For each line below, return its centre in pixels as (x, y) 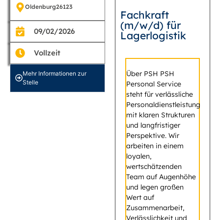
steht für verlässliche (160, 94)
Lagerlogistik (153, 35)
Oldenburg (41, 6)
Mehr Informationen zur (55, 73)
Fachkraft (145, 14)
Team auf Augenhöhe (161, 177)
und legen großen (155, 187)
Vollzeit (47, 53)
